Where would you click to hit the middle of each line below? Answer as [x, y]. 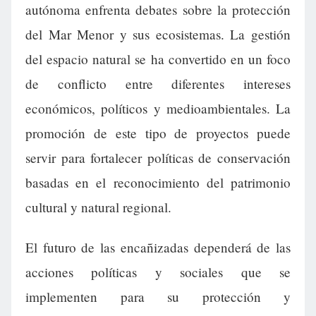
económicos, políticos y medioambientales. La [158, 109]
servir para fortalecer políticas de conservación [158, 158]
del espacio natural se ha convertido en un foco [158, 59]
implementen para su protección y [158, 297]
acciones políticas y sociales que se [158, 272]
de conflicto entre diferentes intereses [158, 84]
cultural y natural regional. [98, 207]
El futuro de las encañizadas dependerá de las [158, 248]
